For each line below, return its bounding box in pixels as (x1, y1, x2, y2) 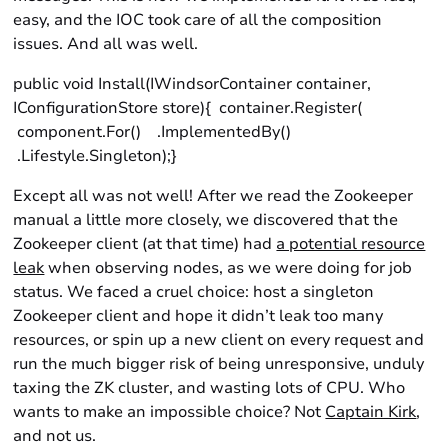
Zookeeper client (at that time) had (13, 233, 277, 255)
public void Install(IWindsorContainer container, (13, 73, 372, 95)
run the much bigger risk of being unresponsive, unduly (13, 353, 425, 375)
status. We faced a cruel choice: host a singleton (13, 281, 375, 303)
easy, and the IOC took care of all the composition (13, 9, 383, 31)
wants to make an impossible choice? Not (13, 401, 326, 423)
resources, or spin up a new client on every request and (13, 329, 425, 351)
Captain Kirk (325, 401, 417, 423)
